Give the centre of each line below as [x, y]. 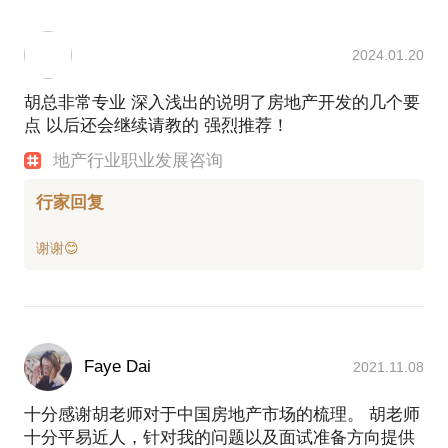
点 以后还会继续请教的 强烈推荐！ [156, 125]
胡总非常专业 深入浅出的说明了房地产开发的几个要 [222, 102]
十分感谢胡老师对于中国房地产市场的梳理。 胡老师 [222, 415]
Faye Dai [117, 367]
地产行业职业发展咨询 [138, 160]
